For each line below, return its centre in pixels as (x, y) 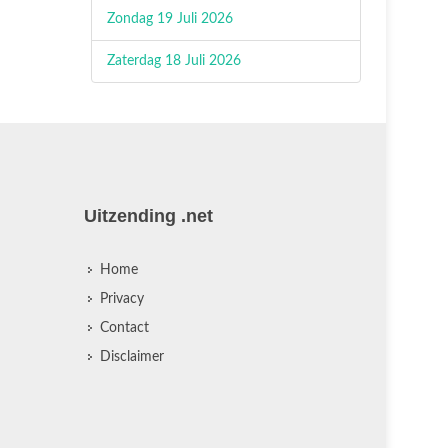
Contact (124, 328)
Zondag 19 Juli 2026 (170, 19)
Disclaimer (131, 357)
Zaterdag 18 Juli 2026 (174, 61)
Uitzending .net (148, 216)
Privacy (121, 299)
